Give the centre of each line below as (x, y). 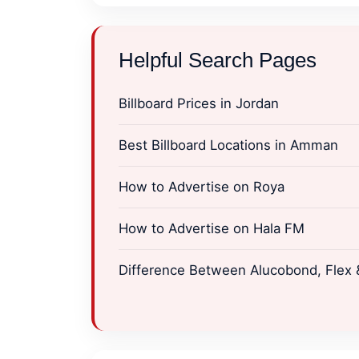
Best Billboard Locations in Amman (228, 145)
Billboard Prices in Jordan (199, 103)
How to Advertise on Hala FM (212, 228)
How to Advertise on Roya (202, 187)
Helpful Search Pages (218, 60)
